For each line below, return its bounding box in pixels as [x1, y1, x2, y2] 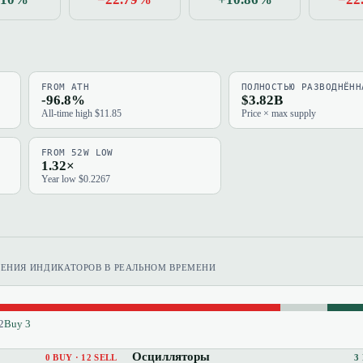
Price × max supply [241, 109, 316, 119]
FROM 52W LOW [41, 147, 113, 158]
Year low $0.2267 [41, 174, 110, 184]
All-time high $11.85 [41, 109, 122, 119]
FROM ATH [41, 82, 90, 93]
